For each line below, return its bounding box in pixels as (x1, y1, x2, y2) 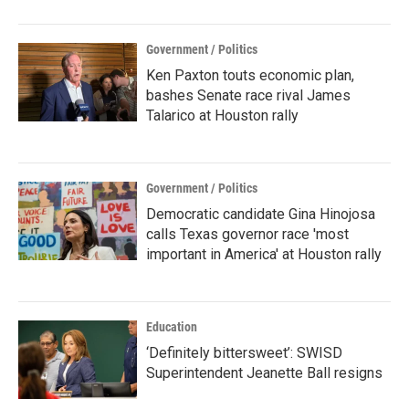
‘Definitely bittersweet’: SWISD (146, 344, 342, 362)
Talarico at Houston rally (146, 107, 299, 124)
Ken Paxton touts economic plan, (146, 67, 354, 84)
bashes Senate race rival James (146, 87, 351, 104)
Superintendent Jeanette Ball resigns (146, 364, 383, 382)
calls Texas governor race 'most (146, 225, 349, 243)
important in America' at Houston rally (146, 246, 382, 263)
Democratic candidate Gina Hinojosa (146, 205, 375, 223)
